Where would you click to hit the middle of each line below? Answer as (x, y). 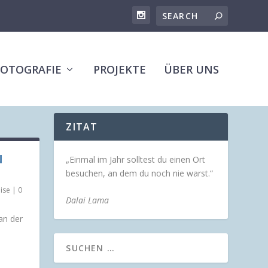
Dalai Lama (88, 200)
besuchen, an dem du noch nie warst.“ (140, 173)
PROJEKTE (119, 69)
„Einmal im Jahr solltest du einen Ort (136, 159)
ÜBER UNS (191, 69)
